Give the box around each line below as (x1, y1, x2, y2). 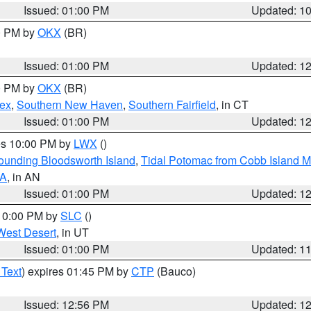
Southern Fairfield (128, 96, 216, 112)
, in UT (56, 224, 89, 240)
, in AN (7, 169, 40, 185)
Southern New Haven (17, 96, 123, 112)
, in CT (216, 96, 249, 112)
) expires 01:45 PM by (22, 263, 131, 279)
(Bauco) (154, 263, 196, 279)
